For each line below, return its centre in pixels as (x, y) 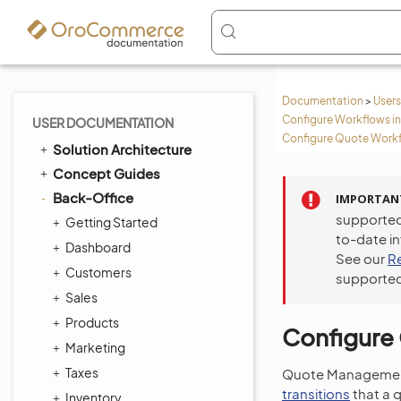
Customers (98, 272)
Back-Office (93, 197)
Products (92, 322)
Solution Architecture (122, 149)
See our (362, 258)
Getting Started (111, 222)
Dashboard (98, 247)
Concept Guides (107, 173)
